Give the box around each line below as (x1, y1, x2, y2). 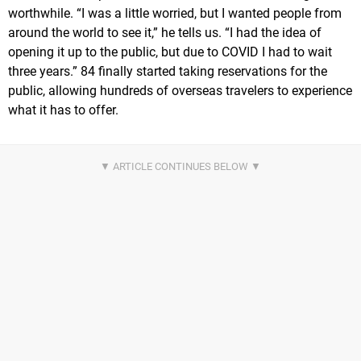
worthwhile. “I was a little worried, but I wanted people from (8, 6, 342, 22)
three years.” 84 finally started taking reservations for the (8, 64, 327, 80)
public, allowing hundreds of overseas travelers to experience (8, 83, 352, 99)
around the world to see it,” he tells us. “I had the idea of (8, 25, 322, 41)
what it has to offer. (8, 102, 118, 118)
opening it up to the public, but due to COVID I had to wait (8, 44, 332, 60)
